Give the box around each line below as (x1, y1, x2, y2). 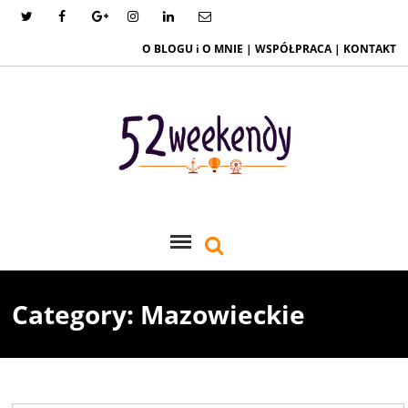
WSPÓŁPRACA (254, 41, 334, 56)
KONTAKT (342, 41, 396, 56)
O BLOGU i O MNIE (141, 41, 243, 56)
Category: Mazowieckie (12, 297, 306, 332)
